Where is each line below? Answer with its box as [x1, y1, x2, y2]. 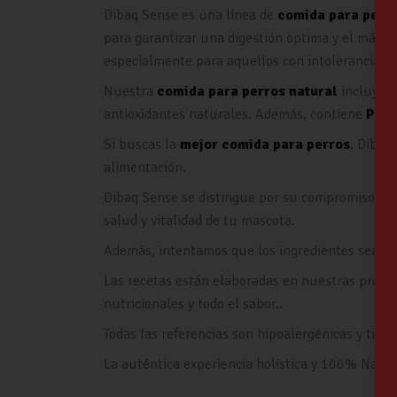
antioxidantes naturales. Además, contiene [104, 105, 366, 124]
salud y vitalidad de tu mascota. [104, 212, 295, 230]
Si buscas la [104, 136, 180, 154]
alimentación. [104, 159, 186, 177]
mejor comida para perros [180, 136, 350, 154]
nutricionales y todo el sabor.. [104, 295, 283, 314]
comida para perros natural [157, 82, 338, 101]
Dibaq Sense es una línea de [104, 6, 277, 25]
